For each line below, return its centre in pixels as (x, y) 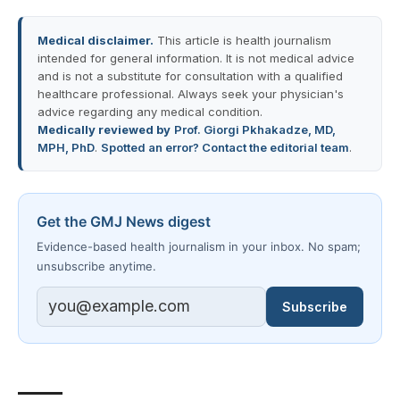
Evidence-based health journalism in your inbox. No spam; (199, 246)
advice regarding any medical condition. (150, 111)
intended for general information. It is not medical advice (196, 58)
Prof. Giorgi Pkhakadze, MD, (255, 129)
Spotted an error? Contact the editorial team (225, 147)
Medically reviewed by (104, 129)
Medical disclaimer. (96, 40)
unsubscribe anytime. (96, 266)
